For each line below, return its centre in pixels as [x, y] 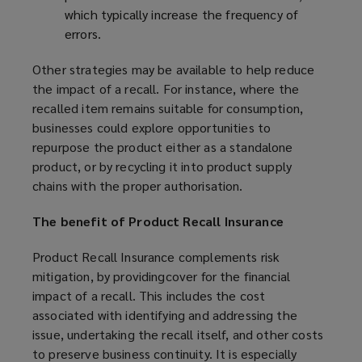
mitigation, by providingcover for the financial [162, 276]
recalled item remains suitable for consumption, [168, 108]
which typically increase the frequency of [182, 15]
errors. [83, 34]
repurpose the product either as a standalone [163, 147]
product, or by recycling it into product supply [162, 166]
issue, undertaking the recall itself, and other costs [178, 335]
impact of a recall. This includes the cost [149, 296]
